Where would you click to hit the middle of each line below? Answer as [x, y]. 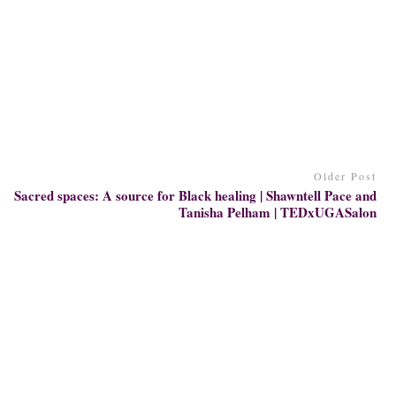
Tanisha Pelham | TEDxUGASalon [278, 212]
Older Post [346, 176]
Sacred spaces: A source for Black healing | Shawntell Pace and [196, 195]
